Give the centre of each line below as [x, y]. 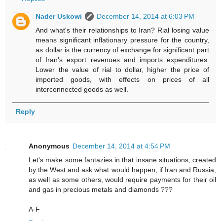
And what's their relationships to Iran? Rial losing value [122, 30]
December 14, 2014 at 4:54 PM [121, 146]
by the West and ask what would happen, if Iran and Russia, [122, 169]
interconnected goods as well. [82, 89]
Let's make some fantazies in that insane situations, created [122, 160]
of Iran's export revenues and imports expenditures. [122, 59]
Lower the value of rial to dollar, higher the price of [122, 69]
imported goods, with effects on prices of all [122, 79]
